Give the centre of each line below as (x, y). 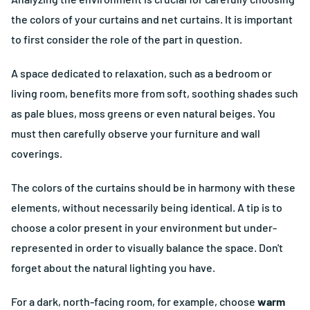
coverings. (37, 154)
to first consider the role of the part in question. (127, 39)
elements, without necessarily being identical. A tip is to (147, 208)
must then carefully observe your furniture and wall (136, 134)
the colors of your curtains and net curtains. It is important (152, 19)
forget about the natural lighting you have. (113, 268)
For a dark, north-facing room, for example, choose (134, 302)
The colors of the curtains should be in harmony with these (153, 188)
